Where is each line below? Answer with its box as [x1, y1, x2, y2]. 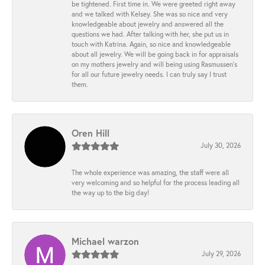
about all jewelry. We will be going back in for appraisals [72, 49, 238, 59]
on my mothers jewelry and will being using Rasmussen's [72, 59, 237, 69]
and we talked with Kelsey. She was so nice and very [72, 9, 228, 18]
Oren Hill [72, 126, 109, 139]
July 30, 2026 [201, 140, 241, 150]
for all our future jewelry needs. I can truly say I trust [72, 69, 227, 79]
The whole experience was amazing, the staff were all [72, 167, 229, 177]
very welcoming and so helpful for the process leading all [72, 177, 240, 187]
